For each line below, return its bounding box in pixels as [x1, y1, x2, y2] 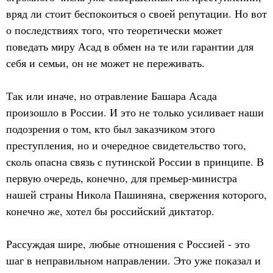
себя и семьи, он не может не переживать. [6, 55, 205, 70]
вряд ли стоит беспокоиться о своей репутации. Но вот [6, 5, 267, 21]
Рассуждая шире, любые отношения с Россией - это [6, 236, 253, 251]
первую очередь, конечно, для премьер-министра [6, 170, 237, 185]
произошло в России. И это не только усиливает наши [6, 104, 264, 119]
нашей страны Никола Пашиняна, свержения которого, [6, 186, 267, 202]
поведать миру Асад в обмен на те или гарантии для [6, 38, 253, 54]
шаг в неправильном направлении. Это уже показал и [6, 252, 261, 268]
